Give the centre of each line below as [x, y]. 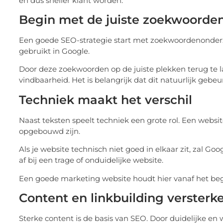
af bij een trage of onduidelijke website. [91, 160]
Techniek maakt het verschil [106, 100]
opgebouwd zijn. [50, 131]
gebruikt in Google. [54, 51]
